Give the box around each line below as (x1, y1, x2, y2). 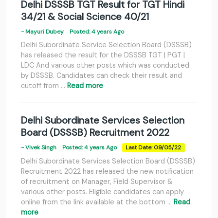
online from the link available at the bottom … (21, 198, 174, 207)
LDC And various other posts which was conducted (21, 61, 189, 70)
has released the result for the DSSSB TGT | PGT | (21, 51, 185, 60)
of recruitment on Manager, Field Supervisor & (21, 177, 172, 186)
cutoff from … (21, 81, 67, 91)
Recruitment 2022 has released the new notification (21, 167, 194, 176)
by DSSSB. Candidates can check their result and (21, 71, 182, 80)
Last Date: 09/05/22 (126, 144, 182, 152)
